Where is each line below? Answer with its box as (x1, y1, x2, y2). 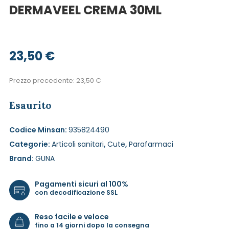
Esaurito (9, 99, 51, 111)
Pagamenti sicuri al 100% (35, 178, 128, 189)
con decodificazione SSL (35, 188, 118, 197)
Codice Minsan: (9, 125, 68, 135)
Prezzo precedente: (9, 76, 76, 85)
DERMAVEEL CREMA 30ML (9, 2, 162, 18)
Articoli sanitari (52, 139, 104, 149)
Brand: (9, 153, 35, 164)
